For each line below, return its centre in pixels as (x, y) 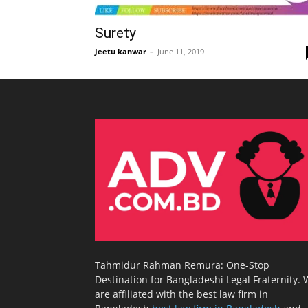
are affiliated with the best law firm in (181, 294)
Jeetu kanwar (121, 51)
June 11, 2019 (181, 51)
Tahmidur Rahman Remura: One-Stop (182, 265)
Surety (115, 33)
